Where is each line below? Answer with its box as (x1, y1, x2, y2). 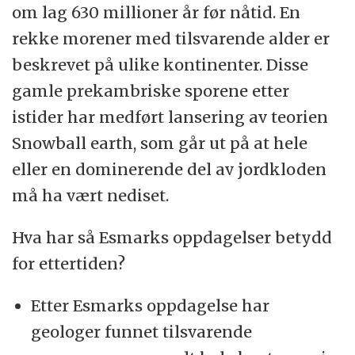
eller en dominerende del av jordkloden (12, 159, 327, 180)
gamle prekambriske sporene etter (12, 81, 290, 101)
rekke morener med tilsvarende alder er (12, 29, 330, 49)
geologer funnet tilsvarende (31, 322, 253, 342)
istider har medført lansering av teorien (12, 107, 329, 128)
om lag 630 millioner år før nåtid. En (12, 2, 301, 23)
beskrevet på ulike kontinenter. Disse (12, 55, 309, 75)
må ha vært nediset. (12, 185, 170, 206)
